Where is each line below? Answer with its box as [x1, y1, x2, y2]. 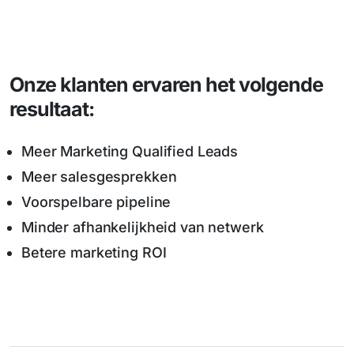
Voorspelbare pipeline [21, 194, 171, 211]
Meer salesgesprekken [21, 168, 177, 186]
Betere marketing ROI [21, 244, 167, 262]
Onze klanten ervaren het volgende [9, 73, 323, 97]
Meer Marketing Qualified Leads [21, 143, 239, 160]
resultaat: [9, 97, 94, 122]
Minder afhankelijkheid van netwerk [21, 219, 264, 236]
